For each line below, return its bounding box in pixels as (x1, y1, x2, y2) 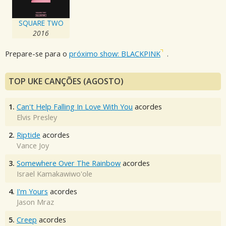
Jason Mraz (17, 197, 54, 207)
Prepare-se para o (5, 49, 69, 59)
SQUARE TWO (18, 18, 64, 28)
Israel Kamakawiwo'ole (17, 168, 92, 179)
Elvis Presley (17, 112, 57, 122)
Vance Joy (17, 140, 49, 150)
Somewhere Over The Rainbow (17, 158, 121, 168)
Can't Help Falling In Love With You (17, 101, 133, 111)
